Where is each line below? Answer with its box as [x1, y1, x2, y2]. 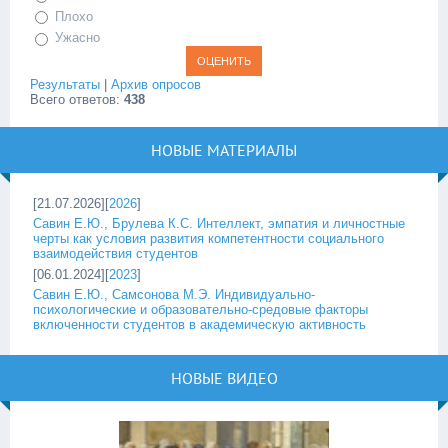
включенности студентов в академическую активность [33, 316, 366, 332]
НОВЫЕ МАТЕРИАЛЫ [151, 139, 297, 160]
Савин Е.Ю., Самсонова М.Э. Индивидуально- [33, 286, 315, 302]
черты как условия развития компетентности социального [33, 230, 384, 246]
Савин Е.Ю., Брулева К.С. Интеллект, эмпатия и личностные [33, 215, 405, 231]
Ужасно [55, 30, 100, 46]
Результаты [30, 76, 100, 92]
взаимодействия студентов [33, 245, 198, 261]
